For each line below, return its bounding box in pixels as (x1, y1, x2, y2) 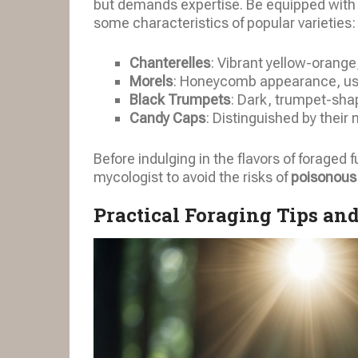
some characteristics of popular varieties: (93, 14, 356, 32)
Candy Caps (129, 109, 205, 127)
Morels (129, 73, 173, 90)
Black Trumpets (129, 91, 230, 109)
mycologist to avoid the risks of (93, 169, 291, 186)
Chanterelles (129, 54, 210, 72)
